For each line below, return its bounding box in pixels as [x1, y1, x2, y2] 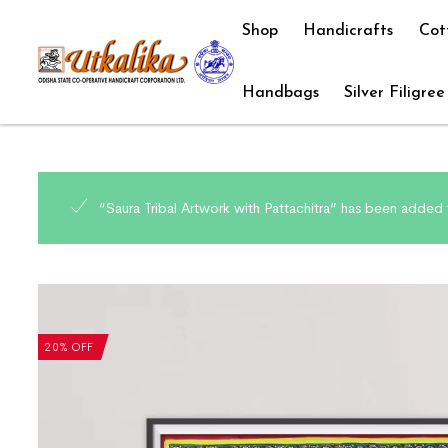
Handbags [241, 85, 319, 101]
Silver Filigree [344, 85, 446, 101]
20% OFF [45, 338, 94, 355]
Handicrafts [303, 23, 394, 39]
